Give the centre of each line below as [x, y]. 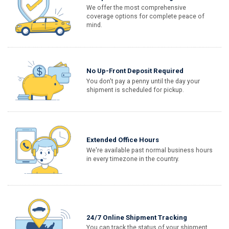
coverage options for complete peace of [146, 16]
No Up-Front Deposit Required [135, 71]
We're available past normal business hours [150, 150]
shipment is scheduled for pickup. [135, 90]
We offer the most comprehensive [136, 7]
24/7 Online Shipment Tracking [137, 217]
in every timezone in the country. [133, 159]
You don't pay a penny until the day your [143, 81]
